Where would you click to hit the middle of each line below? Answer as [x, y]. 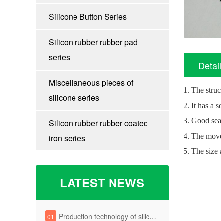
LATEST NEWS [102, 183]
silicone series [74, 97]
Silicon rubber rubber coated [98, 123]
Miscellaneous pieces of [91, 83]
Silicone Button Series [88, 17]
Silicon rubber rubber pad [93, 42]
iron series [67, 138]
